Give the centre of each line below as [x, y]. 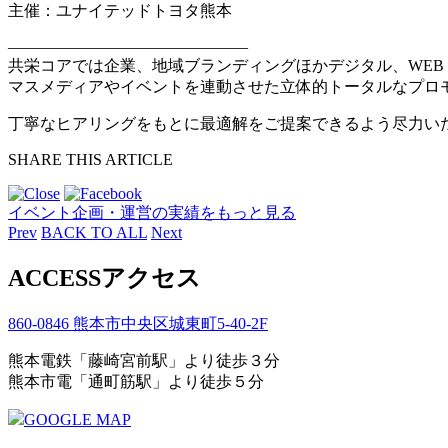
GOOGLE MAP [77, 419]
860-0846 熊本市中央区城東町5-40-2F [138, 323]
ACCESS [54, 278]
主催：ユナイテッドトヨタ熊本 [120, 11]
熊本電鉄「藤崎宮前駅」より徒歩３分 [144, 360]
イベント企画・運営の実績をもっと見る [152, 213]
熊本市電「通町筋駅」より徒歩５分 [136, 381]
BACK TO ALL [94, 233]
